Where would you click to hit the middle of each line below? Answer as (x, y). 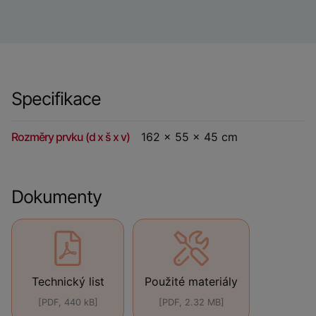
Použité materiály (191, 281)
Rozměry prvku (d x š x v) (71, 137)
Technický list (68, 281)
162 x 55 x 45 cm (189, 137)
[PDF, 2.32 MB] (191, 302)
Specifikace (56, 99)
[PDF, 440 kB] (68, 302)
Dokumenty (56, 197)
